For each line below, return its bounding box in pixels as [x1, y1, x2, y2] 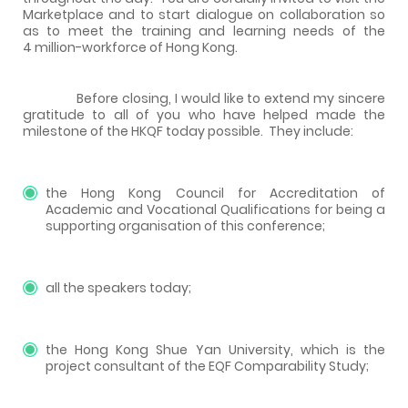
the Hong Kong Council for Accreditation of [46, 183, 385, 202]
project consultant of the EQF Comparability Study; [46, 356, 369, 375]
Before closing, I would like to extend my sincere [23, 88, 385, 107]
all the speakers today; [46, 278, 191, 297]
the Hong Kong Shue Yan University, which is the [46, 340, 385, 359]
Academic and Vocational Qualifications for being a [46, 199, 385, 219]
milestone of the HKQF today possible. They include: [23, 121, 353, 140]
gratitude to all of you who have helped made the [23, 105, 385, 124]
